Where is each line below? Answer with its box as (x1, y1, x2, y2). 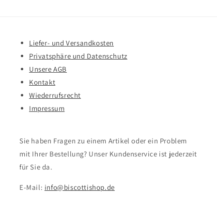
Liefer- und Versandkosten (29, 38, 114, 47)
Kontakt (29, 77, 56, 87)
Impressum (29, 104, 65, 113)
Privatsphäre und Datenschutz (29, 51, 127, 61)
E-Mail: (19, 183, 45, 192)
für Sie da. (19, 162, 53, 171)
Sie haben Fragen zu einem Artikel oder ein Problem (19, 136, 187, 145)
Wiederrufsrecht (29, 91, 81, 100)
